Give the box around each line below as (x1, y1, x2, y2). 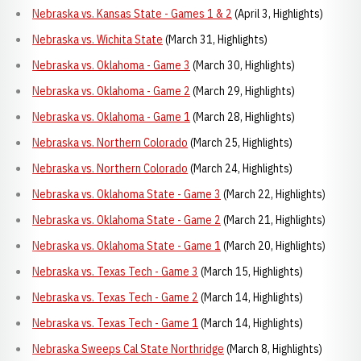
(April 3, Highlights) (232, 6, 323, 21)
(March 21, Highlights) (221, 213, 326, 227)
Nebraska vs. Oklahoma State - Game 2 (32, 213, 221, 227)
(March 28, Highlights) (190, 110, 295, 124)
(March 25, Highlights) (188, 135, 293, 150)
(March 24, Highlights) (188, 161, 293, 176)
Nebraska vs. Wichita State (32, 32, 163, 47)
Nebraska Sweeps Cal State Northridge (32, 342, 224, 356)
